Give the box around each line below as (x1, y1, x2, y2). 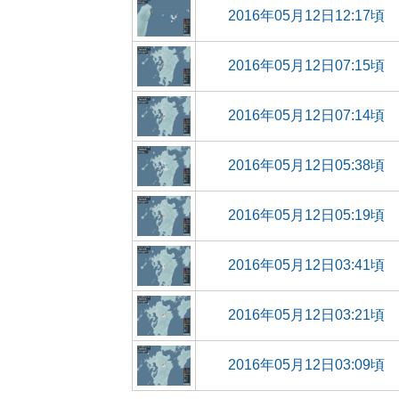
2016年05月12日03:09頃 (228, 357, 385, 372)
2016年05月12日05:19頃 (228, 208, 385, 223)
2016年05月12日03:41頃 (228, 257, 385, 273)
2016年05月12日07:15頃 (228, 58, 385, 73)
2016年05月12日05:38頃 (228, 158, 385, 173)
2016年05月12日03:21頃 (228, 307, 385, 322)
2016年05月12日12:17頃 (228, 8, 385, 23)
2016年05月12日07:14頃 (228, 108, 385, 123)
